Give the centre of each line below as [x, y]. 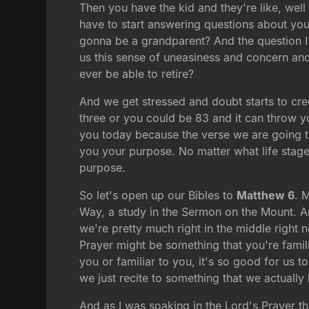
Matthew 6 [266, 196]
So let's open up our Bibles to [158, 196]
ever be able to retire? [137, 74]
